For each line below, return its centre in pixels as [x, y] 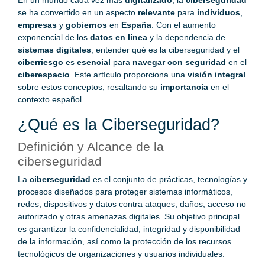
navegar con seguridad [179, 62]
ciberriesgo [41, 62]
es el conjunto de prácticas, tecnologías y [169, 180]
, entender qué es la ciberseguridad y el [165, 50]
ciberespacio [44, 75]
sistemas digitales [54, 50]
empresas [37, 25]
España [136, 25]
